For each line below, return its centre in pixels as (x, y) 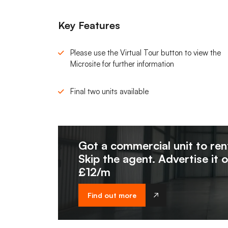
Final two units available (109, 91)
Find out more (112, 195)
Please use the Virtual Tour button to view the (146, 52)
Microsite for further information (122, 64)
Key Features (89, 25)
